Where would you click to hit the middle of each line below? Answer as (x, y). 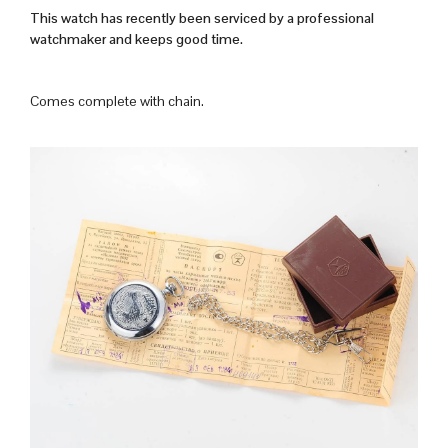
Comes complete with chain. (117, 101)
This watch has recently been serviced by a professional (202, 18)
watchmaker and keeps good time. (136, 39)
